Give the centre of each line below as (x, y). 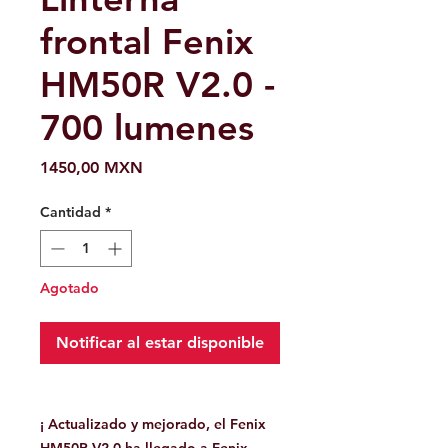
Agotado (69, 288)
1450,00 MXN (91, 168)
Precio (165, 167)
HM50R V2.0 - (157, 85)
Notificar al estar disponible (160, 343)
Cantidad (70, 212)
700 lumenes (147, 128)
